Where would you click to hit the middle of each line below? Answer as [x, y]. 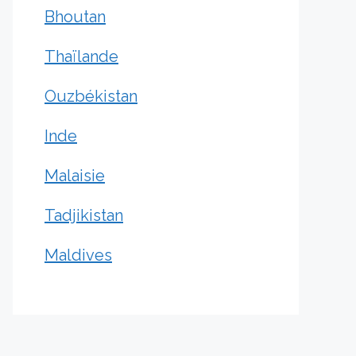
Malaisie [75, 176]
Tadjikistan [84, 215]
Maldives [78, 255]
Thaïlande [81, 56]
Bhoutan [75, 17]
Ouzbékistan [91, 96]
